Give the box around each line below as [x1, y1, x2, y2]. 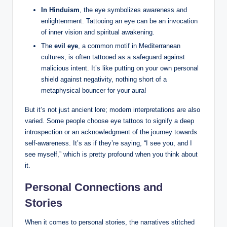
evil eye [54, 42, 78, 50]
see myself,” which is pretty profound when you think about [25, 150, 198, 159]
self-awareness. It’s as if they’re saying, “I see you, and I [25, 139, 192, 147]
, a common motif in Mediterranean [78, 42, 180, 50]
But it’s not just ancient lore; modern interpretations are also [25, 106, 200, 114]
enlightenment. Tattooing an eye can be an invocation [41, 17, 198, 25]
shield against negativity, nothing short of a [41, 75, 167, 84]
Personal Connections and [25, 181, 163, 194]
